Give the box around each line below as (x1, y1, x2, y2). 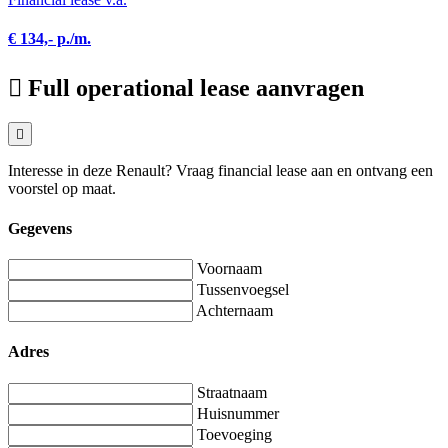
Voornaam (197, 259, 262, 277)
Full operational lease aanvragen (28, 74, 364, 101)
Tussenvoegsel (197, 280, 289, 298)
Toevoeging (197, 425, 272, 443)
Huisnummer (197, 404, 279, 422)
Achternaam (196, 301, 273, 319)
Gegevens (8, 219, 72, 237)
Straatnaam (197, 383, 267, 401)
